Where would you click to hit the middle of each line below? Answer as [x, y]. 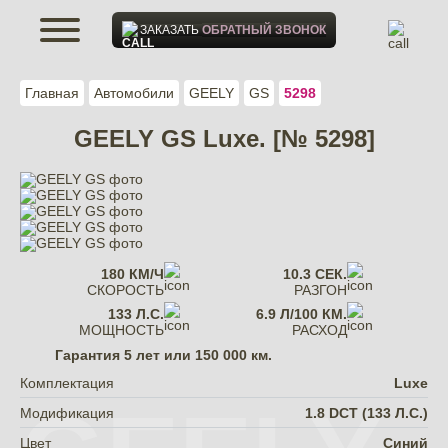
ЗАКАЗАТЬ [171, 30]
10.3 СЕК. [315, 274]
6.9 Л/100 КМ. [302, 314]
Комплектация [67, 382]
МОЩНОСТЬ [121, 330]
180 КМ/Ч [132, 274]
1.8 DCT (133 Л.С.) [366, 412]
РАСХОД [320, 330]
